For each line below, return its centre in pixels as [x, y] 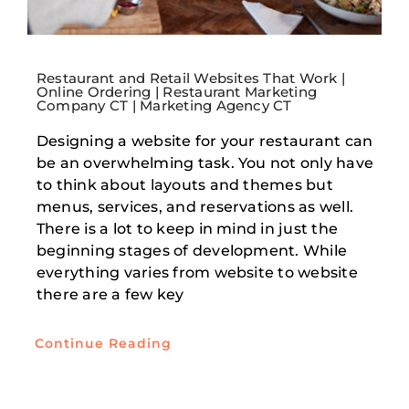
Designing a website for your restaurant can [204, 142]
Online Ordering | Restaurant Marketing [177, 92]
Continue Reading [103, 344]
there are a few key [110, 295]
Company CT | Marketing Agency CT [164, 106]
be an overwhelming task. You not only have [205, 163]
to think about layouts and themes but [184, 185]
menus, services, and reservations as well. [195, 207]
